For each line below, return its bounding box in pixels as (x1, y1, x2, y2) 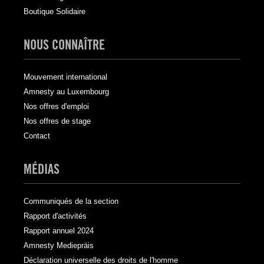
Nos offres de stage (24, 117, 91, 126)
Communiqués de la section (24, 197, 118, 206)
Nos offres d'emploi (24, 102, 89, 111)
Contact (24, 131, 50, 141)
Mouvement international (24, 72, 107, 82)
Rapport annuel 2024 (24, 226, 94, 236)
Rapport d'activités (24, 212, 87, 221)
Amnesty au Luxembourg (24, 87, 109, 97)
